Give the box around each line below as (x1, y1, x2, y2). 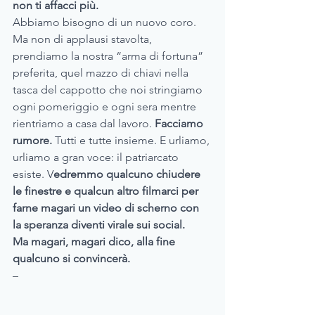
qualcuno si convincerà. (13, 252, 130, 266)
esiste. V (13, 167, 53, 181)
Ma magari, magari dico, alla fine (13, 235, 178, 249)
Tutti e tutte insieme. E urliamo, (55, 134, 212, 148)
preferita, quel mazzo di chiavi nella (13, 66, 191, 80)
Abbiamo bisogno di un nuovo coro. (13, 15, 199, 30)
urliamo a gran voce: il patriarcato (13, 150, 181, 165)
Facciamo (155, 117, 206, 131)
